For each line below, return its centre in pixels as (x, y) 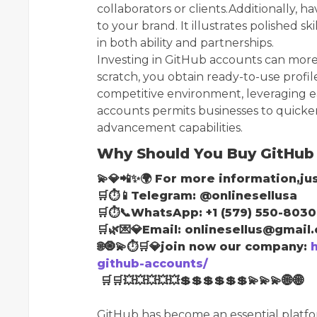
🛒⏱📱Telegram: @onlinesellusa (199, 195)
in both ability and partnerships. (185, 42)
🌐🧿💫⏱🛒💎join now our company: (204, 246)
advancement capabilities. (170, 127)
